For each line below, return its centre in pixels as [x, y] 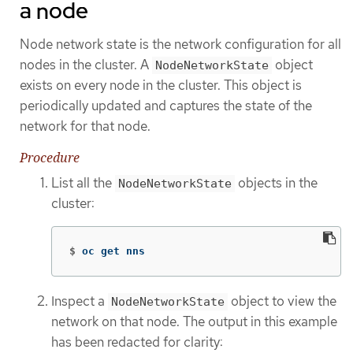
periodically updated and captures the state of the [166, 106]
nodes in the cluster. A [86, 65]
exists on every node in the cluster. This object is [161, 85]
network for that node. [85, 126]
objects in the [276, 182]
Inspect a [80, 301]
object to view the [282, 301]
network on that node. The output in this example [194, 322]
